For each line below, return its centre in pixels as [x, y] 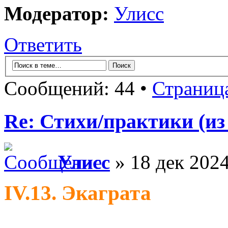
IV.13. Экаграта [78, 193]
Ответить [43, 45]
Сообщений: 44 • [78, 88]
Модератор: [56, 14]
